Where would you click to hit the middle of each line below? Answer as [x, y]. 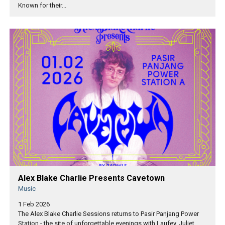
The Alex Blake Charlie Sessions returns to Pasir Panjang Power [108, 213]
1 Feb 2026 [34, 204]
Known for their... [42, 6]
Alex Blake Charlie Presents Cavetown [91, 178]
